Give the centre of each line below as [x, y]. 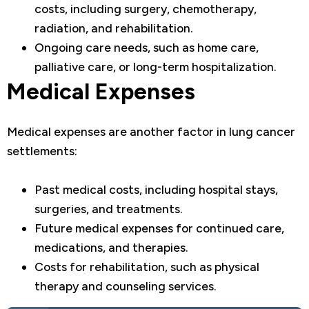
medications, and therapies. [111, 248]
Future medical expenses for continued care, [159, 228]
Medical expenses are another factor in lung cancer [151, 132]
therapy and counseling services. [126, 286]
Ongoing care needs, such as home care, [147, 47]
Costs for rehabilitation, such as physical [147, 267]
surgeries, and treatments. [109, 209]
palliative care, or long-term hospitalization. [156, 66]
